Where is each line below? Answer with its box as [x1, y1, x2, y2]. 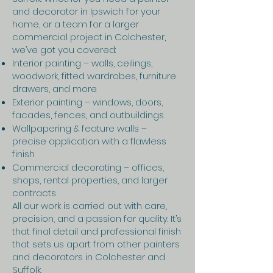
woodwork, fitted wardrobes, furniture [12, 69, 176, 82]
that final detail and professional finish [12, 225, 181, 238]
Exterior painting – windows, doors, [12, 96, 163, 108]
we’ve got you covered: [12, 43, 116, 56]
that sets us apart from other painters [12, 238, 180, 250]
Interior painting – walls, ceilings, [12, 57, 152, 69]
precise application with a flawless [12, 135, 166, 147]
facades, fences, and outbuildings [12, 108, 164, 121]
